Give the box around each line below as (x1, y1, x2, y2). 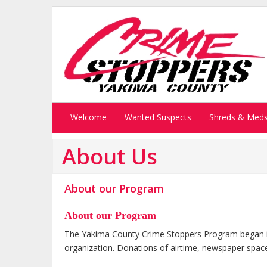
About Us (62, 142, 157, 171)
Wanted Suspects (125, 111, 191, 123)
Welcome (70, 111, 107, 123)
